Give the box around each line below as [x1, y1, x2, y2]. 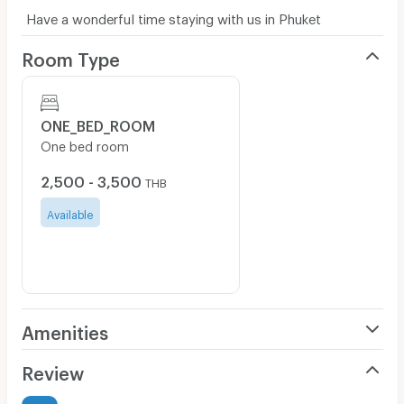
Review [21, 362, 84, 377]
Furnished [21, 389, 78, 399]
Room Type [21, 48, 120, 63]
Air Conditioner [21, 355, 111, 366]
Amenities [21, 321, 108, 336]
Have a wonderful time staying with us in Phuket [25, 10, 321, 22]
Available [47, 207, 93, 217]
